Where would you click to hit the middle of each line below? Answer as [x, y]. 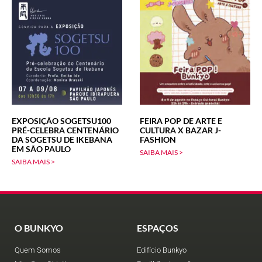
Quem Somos [38, 250]
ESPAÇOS [158, 227]
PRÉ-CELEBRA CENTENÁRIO [65, 130]
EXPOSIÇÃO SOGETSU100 [61, 120]
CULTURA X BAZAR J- [180, 130]
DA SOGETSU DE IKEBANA [62, 139]
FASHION [158, 139]
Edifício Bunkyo [162, 250]
